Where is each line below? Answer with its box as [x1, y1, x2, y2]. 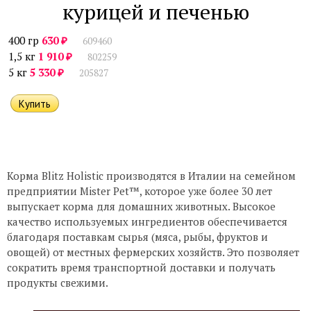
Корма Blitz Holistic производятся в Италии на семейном [7, 169, 296, 183]
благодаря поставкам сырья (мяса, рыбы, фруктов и [7, 230, 268, 244]
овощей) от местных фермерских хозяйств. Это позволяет [7, 245, 299, 259]
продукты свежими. [7, 276, 108, 289]
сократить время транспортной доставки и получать [7, 260, 276, 274]
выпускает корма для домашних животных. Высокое [7, 199, 276, 213]
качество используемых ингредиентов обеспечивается [7, 215, 287, 228]
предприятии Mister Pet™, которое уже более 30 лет [7, 184, 272, 198]
